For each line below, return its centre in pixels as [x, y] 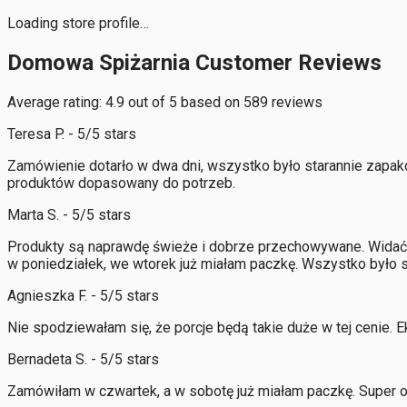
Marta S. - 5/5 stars [69, 214]
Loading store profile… [78, 23]
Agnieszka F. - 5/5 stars [83, 295]
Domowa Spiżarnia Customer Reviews [194, 62]
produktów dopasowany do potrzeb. [121, 183]
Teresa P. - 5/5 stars [72, 134]
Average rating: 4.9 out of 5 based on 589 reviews [165, 102]
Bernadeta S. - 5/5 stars [83, 359]
